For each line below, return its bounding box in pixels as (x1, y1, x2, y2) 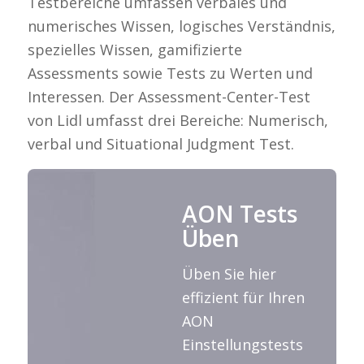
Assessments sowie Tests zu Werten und (27, 63, 313, 84)
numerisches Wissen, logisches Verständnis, (27, 16, 336, 37)
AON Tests (182, 197, 297, 229)
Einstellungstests (182, 334, 303, 354)
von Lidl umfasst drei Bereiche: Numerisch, (27, 110, 328, 131)
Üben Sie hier (182, 263, 276, 284)
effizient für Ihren (182, 287, 305, 307)
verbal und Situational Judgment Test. (27, 134, 294, 154)
